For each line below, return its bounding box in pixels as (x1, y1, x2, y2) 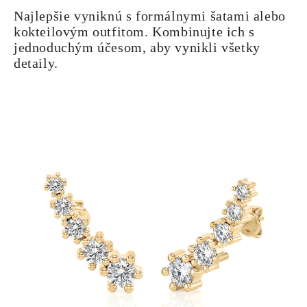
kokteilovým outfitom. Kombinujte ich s (14, 24, 255, 39)
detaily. (14, 56, 58, 71)
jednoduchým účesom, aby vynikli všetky (14, 40, 260, 55)
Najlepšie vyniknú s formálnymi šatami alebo (14, 8, 286, 23)
